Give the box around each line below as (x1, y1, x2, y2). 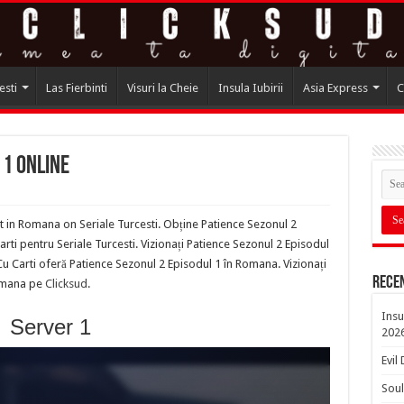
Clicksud (44, 276, 87, 290)
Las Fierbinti (45, 80, 107, 95)
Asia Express (302, 80, 368, 95)
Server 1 (9, 314, 91, 339)
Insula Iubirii (217, 80, 283, 95)
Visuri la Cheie (126, 80, 198, 95)
